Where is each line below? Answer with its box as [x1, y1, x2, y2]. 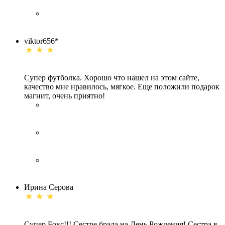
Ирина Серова [24, 183, 73, 192]
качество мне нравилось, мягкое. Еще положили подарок [24, 82, 219, 91]
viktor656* [24, 36, 59, 45]
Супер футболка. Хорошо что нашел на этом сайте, [24, 73, 199, 82]
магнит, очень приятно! [24, 91, 105, 100]
